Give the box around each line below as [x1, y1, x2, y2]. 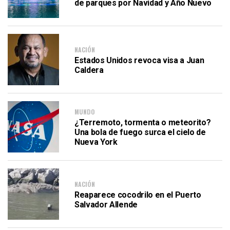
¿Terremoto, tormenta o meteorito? [74, 118, 211, 127]
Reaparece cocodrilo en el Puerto [74, 189, 201, 200]
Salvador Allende [74, 199, 138, 209]
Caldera [74, 65, 104, 75]
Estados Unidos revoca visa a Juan [74, 55, 204, 65]
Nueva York [74, 137, 118, 147]
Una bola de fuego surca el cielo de [74, 127, 206, 137]
